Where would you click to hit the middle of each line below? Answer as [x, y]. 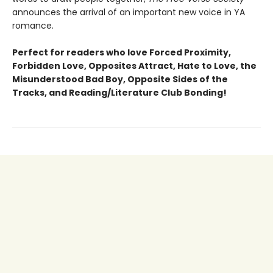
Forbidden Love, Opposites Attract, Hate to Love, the [134, 66]
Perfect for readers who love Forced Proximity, [122, 53]
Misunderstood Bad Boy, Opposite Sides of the [120, 80]
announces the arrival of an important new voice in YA [129, 12]
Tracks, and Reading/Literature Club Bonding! [119, 93]
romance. [33, 26]
